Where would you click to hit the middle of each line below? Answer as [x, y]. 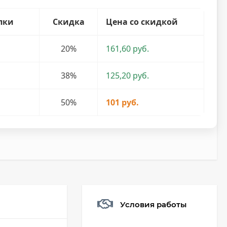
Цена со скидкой [142, 22]
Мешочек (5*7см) [162, 222]
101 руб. [123, 102]
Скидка [68, 22]
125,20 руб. [128, 75]
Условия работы [153, 204]
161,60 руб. [128, 49]
